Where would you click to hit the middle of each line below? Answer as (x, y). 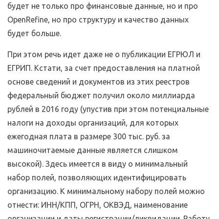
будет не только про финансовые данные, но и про (103, 6)
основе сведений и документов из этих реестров (99, 82)
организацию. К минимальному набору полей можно (106, 191)
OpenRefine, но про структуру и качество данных (98, 20)
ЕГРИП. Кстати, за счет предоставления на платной (104, 68)
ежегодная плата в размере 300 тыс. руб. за (89, 137)
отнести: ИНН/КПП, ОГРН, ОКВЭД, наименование (98, 205)
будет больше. (34, 33)
